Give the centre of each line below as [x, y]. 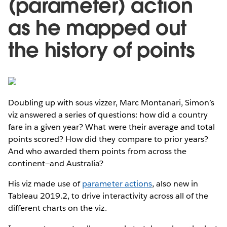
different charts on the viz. [58, 208]
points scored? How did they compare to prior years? [108, 139]
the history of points [102, 50]
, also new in [175, 184]
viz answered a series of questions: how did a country [108, 115]
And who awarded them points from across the [97, 152]
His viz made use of [45, 184]
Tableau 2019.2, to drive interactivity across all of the [108, 196]
